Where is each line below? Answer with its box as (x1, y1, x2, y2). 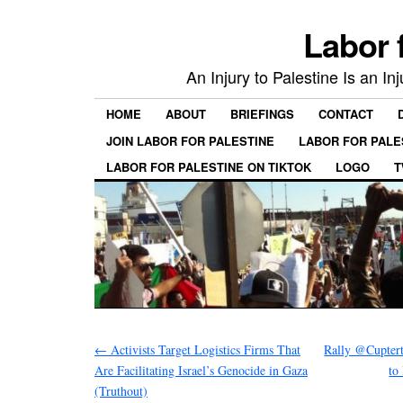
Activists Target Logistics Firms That (107, 340, 300, 358)
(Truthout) (94, 381, 148, 399)
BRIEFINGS (230, 105, 294, 123)
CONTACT (318, 105, 373, 123)
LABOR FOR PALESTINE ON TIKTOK (106, 157, 311, 175)
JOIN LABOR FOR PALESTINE (106, 131, 274, 149)
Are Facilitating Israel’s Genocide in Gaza (94, 361, 308, 379)
